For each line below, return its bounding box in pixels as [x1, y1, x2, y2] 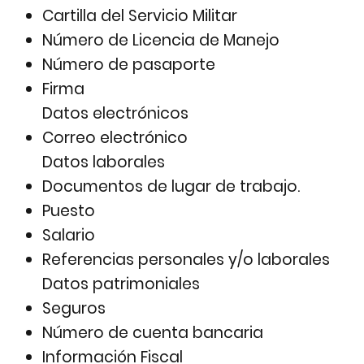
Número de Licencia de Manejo [42, 29, 280, 52]
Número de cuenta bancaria [42, 322, 264, 344]
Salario [42, 224, 96, 247]
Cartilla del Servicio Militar [42, 5, 238, 28]
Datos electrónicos [42, 102, 189, 125]
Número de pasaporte [42, 54, 216, 76]
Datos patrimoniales [42, 273, 201, 296]
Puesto [42, 200, 96, 223]
